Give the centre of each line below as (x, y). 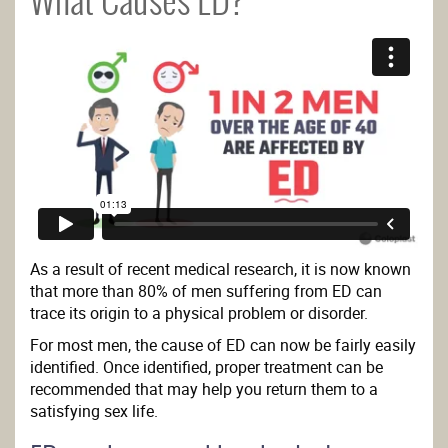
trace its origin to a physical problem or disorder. (199, 313)
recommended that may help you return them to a (204, 389)
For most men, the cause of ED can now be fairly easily (223, 345)
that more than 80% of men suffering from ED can (206, 291)
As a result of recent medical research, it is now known (220, 269)
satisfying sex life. (94, 411)
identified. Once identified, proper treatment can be (206, 367)
